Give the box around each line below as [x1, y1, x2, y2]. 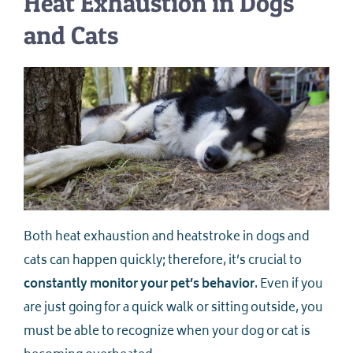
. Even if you [255, 274, 323, 296]
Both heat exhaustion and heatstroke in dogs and [24, 227, 310, 249]
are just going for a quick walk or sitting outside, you [24, 298, 323, 320]
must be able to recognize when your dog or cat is [24, 321, 310, 344]
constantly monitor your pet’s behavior [24, 274, 255, 296]
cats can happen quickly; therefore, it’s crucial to [24, 251, 302, 273]
